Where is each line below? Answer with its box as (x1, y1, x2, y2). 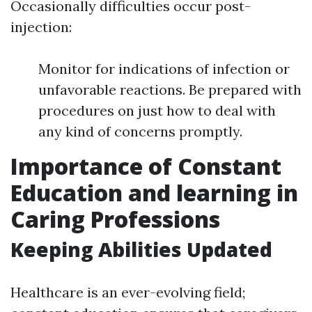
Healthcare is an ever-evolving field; (10, 283, 245, 302)
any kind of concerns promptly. (38, 123, 242, 141)
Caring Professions (10, 204, 220, 235)
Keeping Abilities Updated (10, 236, 272, 263)
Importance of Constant (10, 151, 281, 182)
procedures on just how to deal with (38, 102, 276, 120)
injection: (10, 18, 72, 36)
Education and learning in (10, 178, 298, 208)
